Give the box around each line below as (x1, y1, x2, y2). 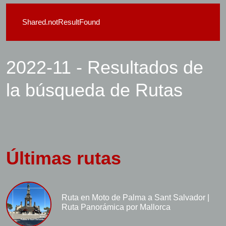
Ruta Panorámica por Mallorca (62, 203, 171, 211)
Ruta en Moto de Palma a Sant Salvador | (62, 193, 209, 202)
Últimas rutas (6, 148, 121, 168)
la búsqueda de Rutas (6, 80, 183, 100)
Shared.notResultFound (22, 18, 100, 26)
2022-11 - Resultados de (6, 57, 203, 78)
